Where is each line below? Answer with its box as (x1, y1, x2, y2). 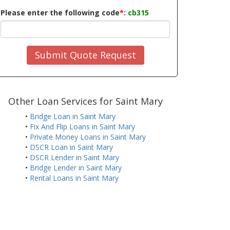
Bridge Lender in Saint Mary (29, 163, 122, 173)
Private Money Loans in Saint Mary (29, 132, 146, 142)
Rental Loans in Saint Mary (29, 173, 119, 183)
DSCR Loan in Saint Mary (29, 142, 113, 152)
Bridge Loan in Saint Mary (29, 111, 116, 122)
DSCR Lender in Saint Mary (29, 152, 119, 163)
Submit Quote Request (34, 49, 136, 61)
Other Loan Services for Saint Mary (8, 95, 163, 108)
